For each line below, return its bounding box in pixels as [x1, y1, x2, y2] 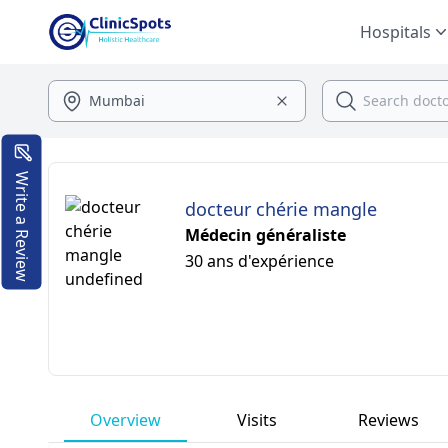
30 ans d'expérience [185, 250, 334, 272]
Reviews [358, 409, 420, 431]
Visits [237, 409, 278, 431]
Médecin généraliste [185, 224, 346, 246]
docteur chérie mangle [185, 197, 377, 221]
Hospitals [360, 21, 431, 43]
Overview [90, 409, 162, 431]
